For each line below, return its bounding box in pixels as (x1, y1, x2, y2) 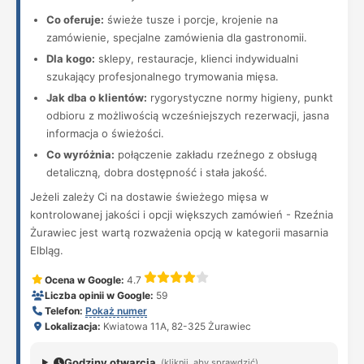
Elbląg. (30, 244, 63, 257)
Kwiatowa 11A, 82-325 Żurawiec (101, 320, 251, 332)
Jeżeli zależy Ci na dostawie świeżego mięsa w (30, 190, 269, 203)
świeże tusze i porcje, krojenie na (104, 13, 278, 26)
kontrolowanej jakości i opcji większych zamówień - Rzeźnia (30, 208, 333, 221)
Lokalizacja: (45, 320, 101, 332)
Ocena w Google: (45, 274, 124, 286)
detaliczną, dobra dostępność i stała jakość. (46, 166, 267, 179)
